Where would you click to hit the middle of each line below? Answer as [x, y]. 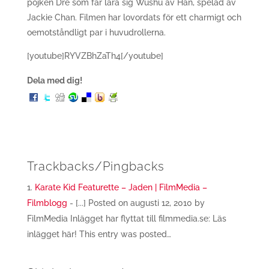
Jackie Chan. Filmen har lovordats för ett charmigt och [134, 17]
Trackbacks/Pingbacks [95, 166]
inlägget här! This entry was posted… [99, 234]
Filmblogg [47, 203]
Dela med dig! [54, 80]
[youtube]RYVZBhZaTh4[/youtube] [95, 56]
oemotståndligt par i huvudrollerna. [96, 32]
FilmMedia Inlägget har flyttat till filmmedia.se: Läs [126, 219]
